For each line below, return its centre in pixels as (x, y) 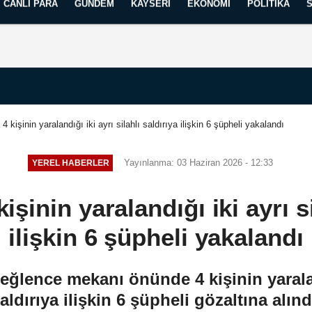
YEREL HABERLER (70, 163)
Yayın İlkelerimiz (116, 12)
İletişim (52, 12)
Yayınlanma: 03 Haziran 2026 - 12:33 (199, 162)
